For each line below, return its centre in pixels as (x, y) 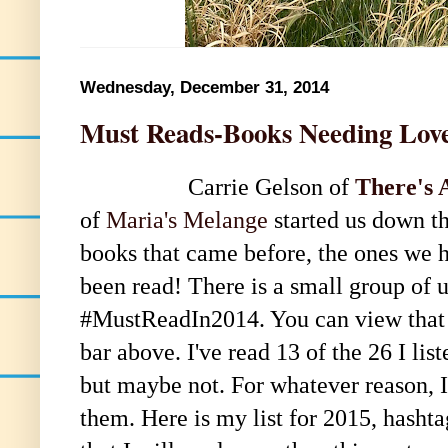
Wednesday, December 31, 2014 (204, 87)
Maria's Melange (187, 219)
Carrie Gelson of (217, 186)
